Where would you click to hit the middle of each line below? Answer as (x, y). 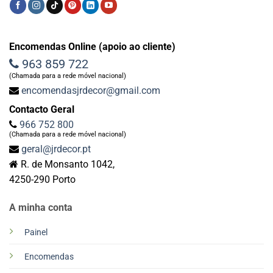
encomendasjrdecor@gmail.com (91, 91)
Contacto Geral (42, 110)
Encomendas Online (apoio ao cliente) (92, 47)
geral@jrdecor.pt (56, 149)
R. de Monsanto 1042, (66, 165)
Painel (36, 232)
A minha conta (41, 207)
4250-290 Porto (42, 180)
